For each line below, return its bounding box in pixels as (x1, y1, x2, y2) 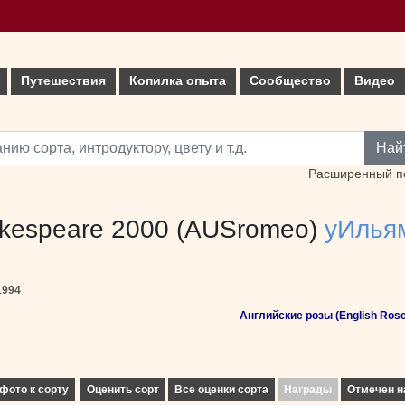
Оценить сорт (87, 384, 159, 395)
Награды (284, 384, 332, 395)
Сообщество (250, 74, 331, 88)
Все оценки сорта (174, 384, 268, 395)
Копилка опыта (129, 74, 226, 88)
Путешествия (21, 74, 106, 88)
